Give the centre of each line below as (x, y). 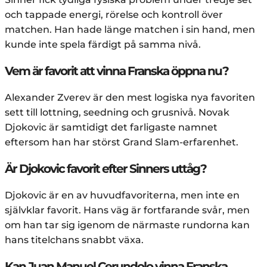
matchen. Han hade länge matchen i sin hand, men (130, 29)
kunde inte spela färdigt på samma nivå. (103, 44)
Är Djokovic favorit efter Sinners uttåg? (105, 168)
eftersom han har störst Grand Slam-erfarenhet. (122, 142)
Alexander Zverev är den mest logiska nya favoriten (130, 97)
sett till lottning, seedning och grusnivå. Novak (117, 112)
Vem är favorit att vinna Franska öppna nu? (117, 71)
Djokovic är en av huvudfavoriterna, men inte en (122, 195)
